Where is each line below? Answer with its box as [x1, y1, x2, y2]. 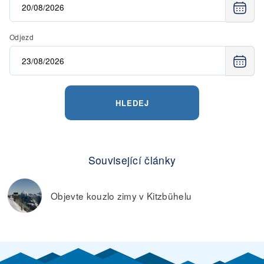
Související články [88, 153, 176, 168]
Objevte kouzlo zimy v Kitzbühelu [51, 189, 192, 203]
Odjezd [9, 32, 34, 42]
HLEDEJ [115, 97, 149, 109]
